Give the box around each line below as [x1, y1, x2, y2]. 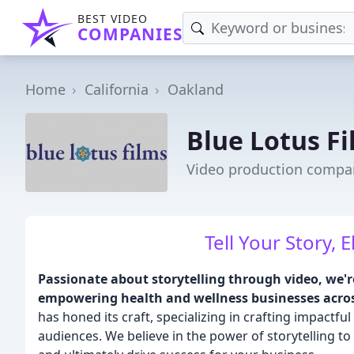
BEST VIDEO [77, 11, 148, 26]
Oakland [168, 80, 224, 99]
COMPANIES [77, 23, 183, 45]
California [85, 80, 149, 99]
